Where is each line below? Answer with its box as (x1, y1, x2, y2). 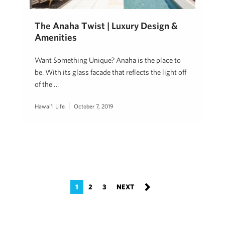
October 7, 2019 (74, 102, 114, 110)
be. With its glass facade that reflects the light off (35, 68, 186, 77)
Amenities (35, 32, 77, 43)
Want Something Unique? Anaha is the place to (35, 56, 181, 65)
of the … (35, 80, 59, 89)
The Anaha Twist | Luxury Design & (35, 20, 178, 32)
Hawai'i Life (35, 102, 65, 110)
